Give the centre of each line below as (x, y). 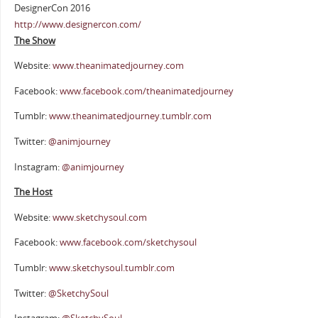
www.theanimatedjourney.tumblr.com (130, 116)
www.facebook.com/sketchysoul (128, 243)
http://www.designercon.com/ (77, 24)
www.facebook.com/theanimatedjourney (146, 91)
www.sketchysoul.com (99, 217)
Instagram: (38, 167)
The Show (34, 40)
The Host (33, 192)
